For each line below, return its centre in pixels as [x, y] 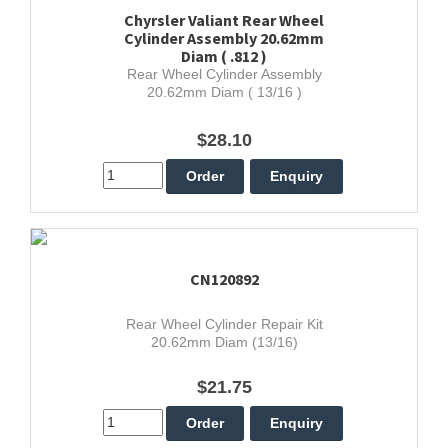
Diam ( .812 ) [224, 55]
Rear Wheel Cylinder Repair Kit [224, 323]
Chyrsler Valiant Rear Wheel [224, 19]
